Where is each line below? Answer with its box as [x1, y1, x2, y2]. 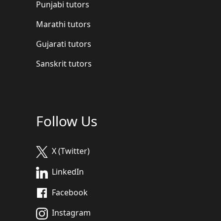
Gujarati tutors [36, 38, 91, 50]
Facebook [52, 186, 88, 198]
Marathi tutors [36, 19, 91, 30]
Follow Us [36, 111, 97, 131]
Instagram [52, 207, 91, 219]
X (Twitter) [52, 146, 90, 157]
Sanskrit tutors [36, 58, 92, 70]
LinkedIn [52, 166, 84, 178]
